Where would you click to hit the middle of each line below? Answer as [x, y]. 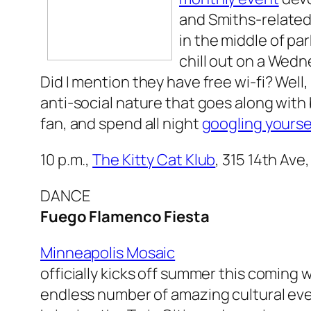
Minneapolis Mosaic [108, 253]
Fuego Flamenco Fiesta [125, 217]
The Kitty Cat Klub [154, 160]
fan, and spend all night [121, 124]
